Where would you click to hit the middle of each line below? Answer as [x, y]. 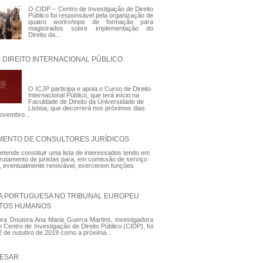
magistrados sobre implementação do [91, 28]
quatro [41, 22]
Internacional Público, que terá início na [83, 95]
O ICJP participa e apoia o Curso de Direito [89, 89]
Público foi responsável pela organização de [91, 16]
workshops [73, 22]
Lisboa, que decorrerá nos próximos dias [86, 108]
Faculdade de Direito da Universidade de [86, 102]
